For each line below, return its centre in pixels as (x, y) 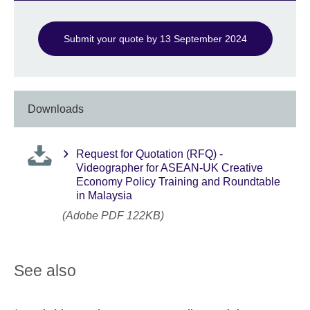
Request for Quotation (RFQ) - (149, 154)
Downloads (56, 109)
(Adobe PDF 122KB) (113, 215)
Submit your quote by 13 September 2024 (155, 39)
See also (45, 270)
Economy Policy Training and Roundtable (178, 182)
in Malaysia (104, 196)
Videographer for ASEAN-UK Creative (170, 168)
